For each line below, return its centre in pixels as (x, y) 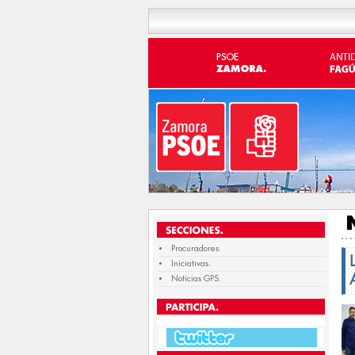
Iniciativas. (191, 263)
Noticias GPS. (196, 279)
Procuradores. (196, 248)
